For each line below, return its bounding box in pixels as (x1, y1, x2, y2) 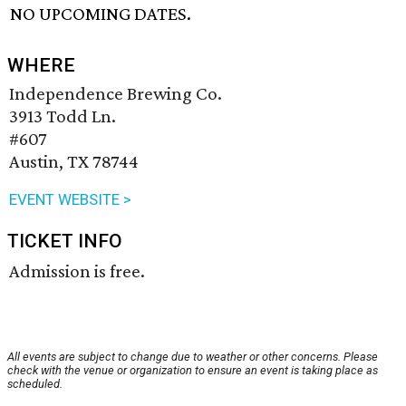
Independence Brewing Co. (9, 82, 222, 105)
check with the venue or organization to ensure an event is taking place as (7, 363, 378, 378)
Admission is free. (9, 260, 145, 283)
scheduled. (7, 377, 63, 391)
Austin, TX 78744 (9, 150, 139, 173)
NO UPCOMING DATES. (10, 3, 192, 25)
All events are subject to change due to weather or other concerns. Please (7, 350, 378, 364)
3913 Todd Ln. (9, 105, 116, 128)
